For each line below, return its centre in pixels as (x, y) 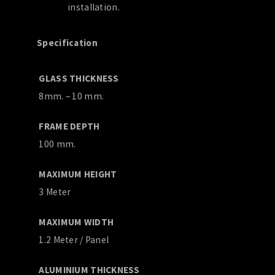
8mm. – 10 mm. (71, 96)
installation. (94, 7)
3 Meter (54, 192)
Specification (67, 43)
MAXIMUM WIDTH (76, 222)
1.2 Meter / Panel (73, 240)
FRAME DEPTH (68, 126)
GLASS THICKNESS (78, 78)
